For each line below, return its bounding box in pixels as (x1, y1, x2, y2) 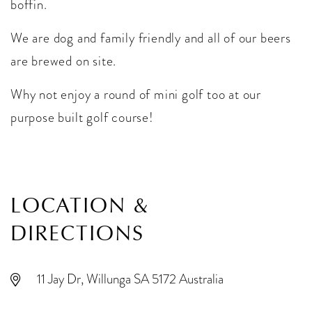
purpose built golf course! (10, 108, 154, 127)
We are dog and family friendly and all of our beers (10, 29, 291, 48)
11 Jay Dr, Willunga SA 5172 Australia (37, 270, 224, 289)
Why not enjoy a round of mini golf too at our (10, 85, 261, 104)
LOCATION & (10, 193, 150, 219)
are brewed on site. (10, 52, 117, 71)
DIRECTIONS (10, 221, 144, 247)
